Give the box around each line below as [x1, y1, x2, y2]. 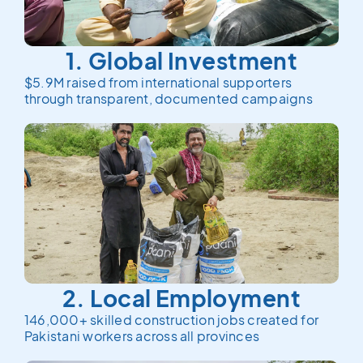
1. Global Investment [65, 46, 298, 75]
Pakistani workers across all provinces [24, 327, 260, 344]
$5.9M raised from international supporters [24, 74, 293, 91]
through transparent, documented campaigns [24, 90, 313, 107]
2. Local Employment [62, 284, 301, 312]
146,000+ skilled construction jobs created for [24, 311, 319, 328]
